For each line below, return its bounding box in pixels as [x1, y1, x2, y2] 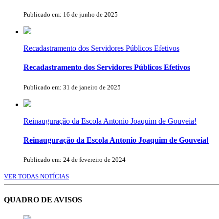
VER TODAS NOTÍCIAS [4, 173, 69, 180]
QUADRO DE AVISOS [4, 196, 82, 204]
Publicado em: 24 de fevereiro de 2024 [23, 156, 126, 164]
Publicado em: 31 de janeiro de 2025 [23, 83, 121, 91]
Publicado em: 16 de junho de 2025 [23, 11, 118, 18]
